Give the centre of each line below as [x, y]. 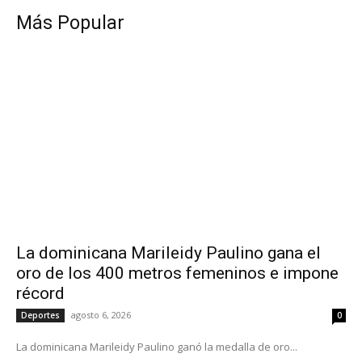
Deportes [40, 315]
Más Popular [70, 23]
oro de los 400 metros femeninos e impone [177, 273]
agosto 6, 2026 [101, 314]
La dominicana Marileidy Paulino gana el [168, 253]
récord [40, 293]
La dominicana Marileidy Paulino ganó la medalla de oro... [157, 346]
